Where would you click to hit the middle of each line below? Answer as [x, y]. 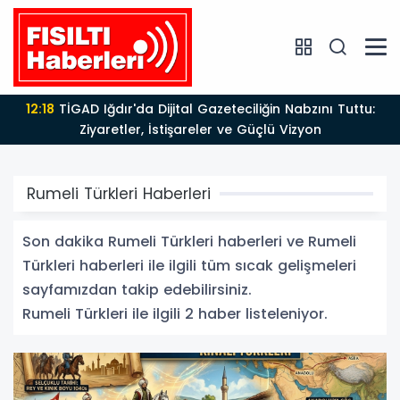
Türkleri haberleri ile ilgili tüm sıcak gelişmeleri [189, 265]
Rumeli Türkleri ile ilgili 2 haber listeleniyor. [175, 313]
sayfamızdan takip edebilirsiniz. [137, 289]
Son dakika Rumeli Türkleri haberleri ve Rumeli [189, 241]
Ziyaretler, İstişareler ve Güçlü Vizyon [200, 129]
